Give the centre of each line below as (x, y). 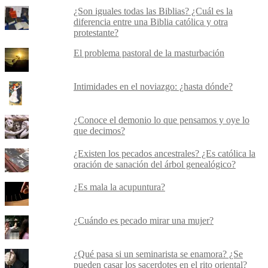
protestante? (96, 33)
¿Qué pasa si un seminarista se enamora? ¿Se (158, 254)
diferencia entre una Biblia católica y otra (150, 22)
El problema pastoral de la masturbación (149, 53)
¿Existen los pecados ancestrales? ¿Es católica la (164, 153)
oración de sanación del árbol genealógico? (154, 164)
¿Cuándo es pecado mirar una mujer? (143, 220)
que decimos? (99, 131)
